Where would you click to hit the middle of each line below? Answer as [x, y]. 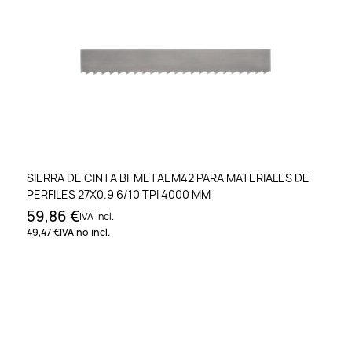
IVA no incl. [85, 232]
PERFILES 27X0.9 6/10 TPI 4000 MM [119, 194]
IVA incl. [97, 216]
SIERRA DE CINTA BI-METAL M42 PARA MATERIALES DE [168, 178]
